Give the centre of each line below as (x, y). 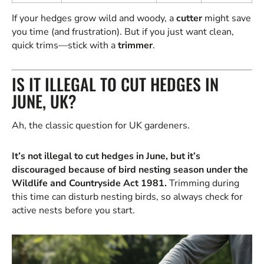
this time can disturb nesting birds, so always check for (127, 197)
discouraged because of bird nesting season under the (130, 169)
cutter (189, 19)
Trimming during (203, 183)
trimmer (135, 46)
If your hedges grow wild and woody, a (94, 19)
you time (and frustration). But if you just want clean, (123, 32)
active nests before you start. (73, 210)
